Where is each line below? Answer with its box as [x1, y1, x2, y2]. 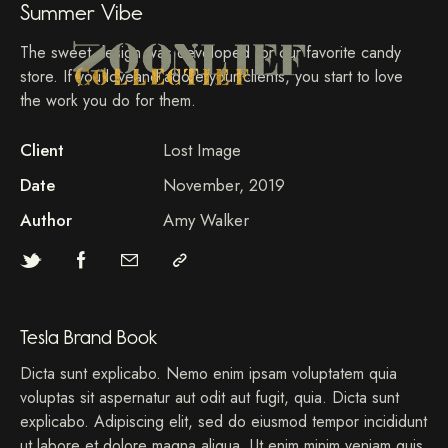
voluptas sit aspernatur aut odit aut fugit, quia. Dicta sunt [20, 386, 399, 409]
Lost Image [162, 138, 241, 162]
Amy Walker [162, 208, 249, 232]
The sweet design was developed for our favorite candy [20, 41, 401, 64]
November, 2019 [162, 173, 285, 197]
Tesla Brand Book [20, 325, 157, 349]
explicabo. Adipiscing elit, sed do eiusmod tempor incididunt [20, 410, 427, 433]
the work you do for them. [20, 89, 196, 112]
